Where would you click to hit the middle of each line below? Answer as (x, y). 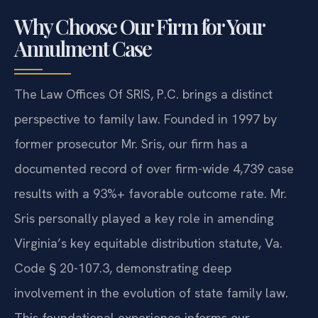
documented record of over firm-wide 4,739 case (154, 168)
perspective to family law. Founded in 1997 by (146, 119)
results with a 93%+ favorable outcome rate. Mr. (150, 193)
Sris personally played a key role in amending (144, 218)
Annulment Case (83, 48)
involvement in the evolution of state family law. (151, 292)
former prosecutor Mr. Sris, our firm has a (131, 143)
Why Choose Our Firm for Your (139, 26)
